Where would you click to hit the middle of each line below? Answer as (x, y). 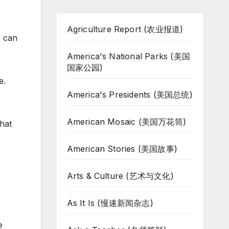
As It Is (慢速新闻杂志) (110, 203)
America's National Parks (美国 (129, 56)
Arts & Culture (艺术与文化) (120, 176)
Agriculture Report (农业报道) (125, 29)
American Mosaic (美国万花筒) (127, 122)
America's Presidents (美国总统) (130, 95)
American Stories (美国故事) (122, 149)
